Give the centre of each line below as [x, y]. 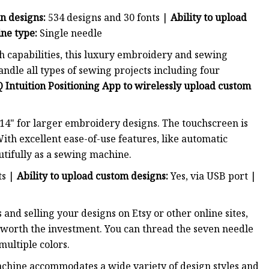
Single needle [71, 33]
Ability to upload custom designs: [92, 176]
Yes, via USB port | [212, 176]
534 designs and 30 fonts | [108, 18]
